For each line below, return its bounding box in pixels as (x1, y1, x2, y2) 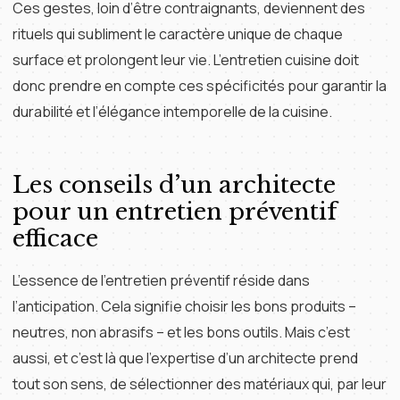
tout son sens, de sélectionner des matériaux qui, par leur (12, 374, 387, 394)
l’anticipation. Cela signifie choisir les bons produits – (12, 296, 356, 316)
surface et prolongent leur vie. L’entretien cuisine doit (12, 50, 359, 70)
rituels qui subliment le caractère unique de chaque (12, 24, 343, 44)
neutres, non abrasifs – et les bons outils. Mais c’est (12, 322, 350, 342)
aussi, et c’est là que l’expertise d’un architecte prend (12, 348, 358, 368)
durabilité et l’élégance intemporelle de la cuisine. (12, 102, 332, 121)
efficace (12, 224, 98, 253)
